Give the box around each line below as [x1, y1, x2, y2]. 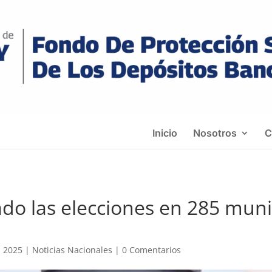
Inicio [152, 127, 177, 139]
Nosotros [193, 127, 237, 139]
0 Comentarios [122, 244, 182, 256]
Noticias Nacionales [32, 244, 113, 256]
